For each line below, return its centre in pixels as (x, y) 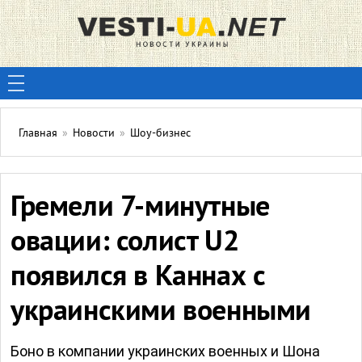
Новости (94, 134)
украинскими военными (161, 313)
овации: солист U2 (125, 243)
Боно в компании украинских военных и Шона (165, 351)
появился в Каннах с (138, 278)
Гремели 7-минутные (140, 208)
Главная (38, 134)
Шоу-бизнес (160, 134)
